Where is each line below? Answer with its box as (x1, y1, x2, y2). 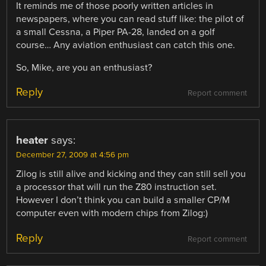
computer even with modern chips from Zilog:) (16, 207, 208, 220)
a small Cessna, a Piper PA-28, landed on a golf (16, 26, 216, 39)
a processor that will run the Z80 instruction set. (16, 181, 217, 194)
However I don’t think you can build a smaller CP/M (16, 194, 230, 207)
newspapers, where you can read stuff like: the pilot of (16, 13, 245, 26)
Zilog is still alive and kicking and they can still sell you (16, 168, 246, 180)
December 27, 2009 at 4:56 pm (16, 150, 129, 160)
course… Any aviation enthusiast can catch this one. (16, 39, 236, 52)
